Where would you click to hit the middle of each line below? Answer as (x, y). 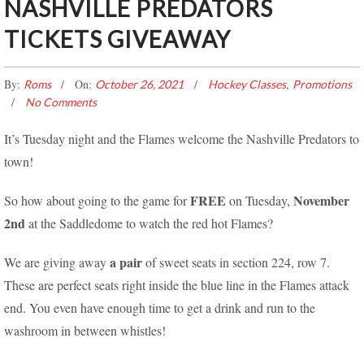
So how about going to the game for (97, 200)
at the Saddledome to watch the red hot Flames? (151, 223)
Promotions (322, 84)
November (321, 200)
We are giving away (57, 262)
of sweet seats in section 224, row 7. (238, 262)
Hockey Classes (247, 84)
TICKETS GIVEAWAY (117, 39)
